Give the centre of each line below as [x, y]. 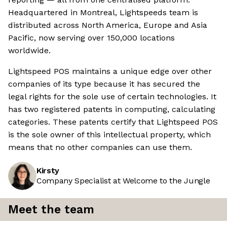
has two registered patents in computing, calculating [112, 109]
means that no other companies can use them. [100, 147]
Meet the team [51, 210]
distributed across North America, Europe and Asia [108, 25]
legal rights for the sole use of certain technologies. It [112, 97]
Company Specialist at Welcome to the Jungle [123, 181]
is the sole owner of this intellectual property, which [109, 135]
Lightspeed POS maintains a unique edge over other [110, 71]
